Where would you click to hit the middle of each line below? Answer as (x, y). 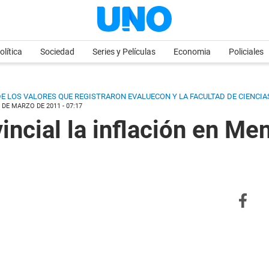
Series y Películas (124, 52)
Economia (192, 52)
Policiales (246, 52)
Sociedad (57, 52)
